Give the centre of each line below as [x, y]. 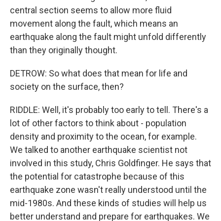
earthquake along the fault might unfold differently [108, 37]
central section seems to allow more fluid [91, 10]
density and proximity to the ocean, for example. [103, 136]
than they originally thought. [64, 50]
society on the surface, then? [67, 87]
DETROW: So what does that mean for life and [99, 73]
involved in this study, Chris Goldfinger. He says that [110, 163]
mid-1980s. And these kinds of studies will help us [108, 203]
